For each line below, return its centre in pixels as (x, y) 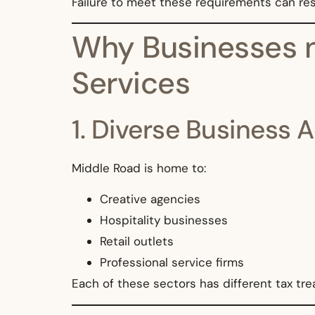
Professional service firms (172, 263)
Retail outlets (137, 242)
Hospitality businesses (164, 220)
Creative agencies (150, 199)
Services (131, 83)
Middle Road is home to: (139, 168)
